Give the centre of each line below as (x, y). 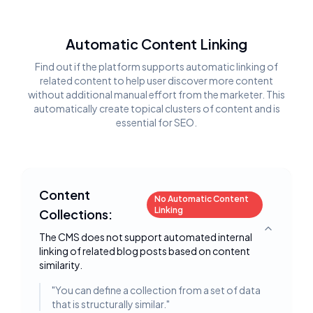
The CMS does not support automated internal (146, 237)
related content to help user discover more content (156, 80)
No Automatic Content (202, 199)
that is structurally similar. (109, 304)
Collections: (76, 214)
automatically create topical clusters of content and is (156, 108)
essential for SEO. (156, 122)
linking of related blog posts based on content (145, 251)
